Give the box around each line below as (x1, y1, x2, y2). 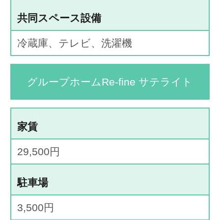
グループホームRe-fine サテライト (27, 76, 193, 87)
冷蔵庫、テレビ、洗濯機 (17, 37, 132, 49)
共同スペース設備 (17, 12, 101, 24)
